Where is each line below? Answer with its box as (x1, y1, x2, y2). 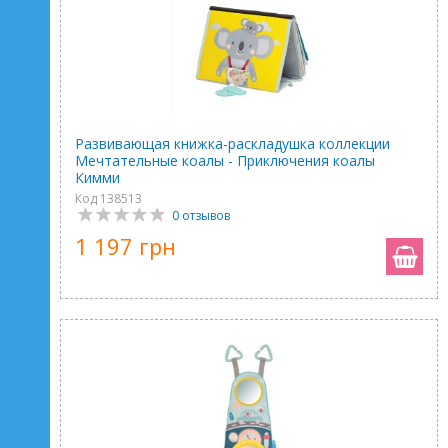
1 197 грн (75, 231, 176, 261)
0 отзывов (172, 207, 230, 224)
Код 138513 (75, 190, 142, 207)
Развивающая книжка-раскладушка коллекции (75, 134, 390, 153)
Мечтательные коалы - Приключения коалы (75, 151, 375, 170)
